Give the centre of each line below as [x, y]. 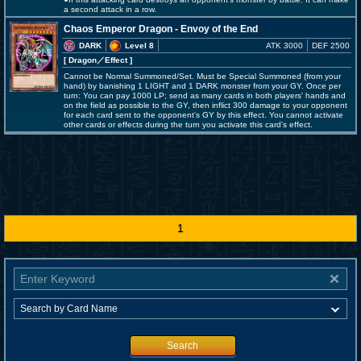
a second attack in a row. [110, 9]
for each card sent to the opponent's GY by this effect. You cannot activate [203, 115]
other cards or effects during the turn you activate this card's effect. [188, 124]
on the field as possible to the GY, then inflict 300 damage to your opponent [205, 105]
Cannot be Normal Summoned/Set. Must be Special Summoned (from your [202, 76]
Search [183, 346]
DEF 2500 [331, 46]
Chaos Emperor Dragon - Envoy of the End [161, 29]
